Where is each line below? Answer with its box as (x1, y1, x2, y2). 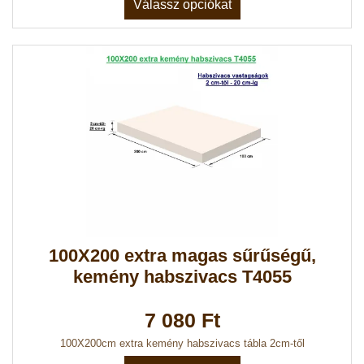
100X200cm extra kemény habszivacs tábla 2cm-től (59, 337, 305, 350)
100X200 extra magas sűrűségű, (48, 245, 316, 266)
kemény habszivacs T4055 (72, 266, 292, 287)
